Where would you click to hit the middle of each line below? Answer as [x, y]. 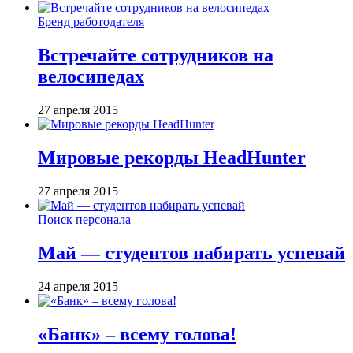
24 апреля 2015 [78, 286]
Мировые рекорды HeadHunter [172, 158]
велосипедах [91, 77]
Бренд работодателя [91, 22]
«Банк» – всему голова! [137, 334]
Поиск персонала [84, 219]
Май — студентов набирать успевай [191, 253]
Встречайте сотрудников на [156, 56]
